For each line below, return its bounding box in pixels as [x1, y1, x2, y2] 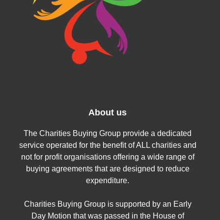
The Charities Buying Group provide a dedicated [24, 129, 192, 137]
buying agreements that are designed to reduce [26, 164, 190, 173]
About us [88, 107, 127, 117]
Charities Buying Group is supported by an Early [24, 199, 192, 208]
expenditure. [86, 176, 129, 185]
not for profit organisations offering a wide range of [21, 152, 194, 161]
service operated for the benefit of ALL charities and [19, 140, 196, 149]
